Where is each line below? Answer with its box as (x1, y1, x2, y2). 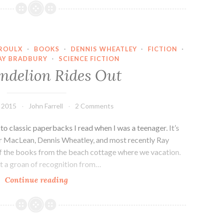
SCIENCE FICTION (58, 55, 120, 63)
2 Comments (75, 102, 114, 110)
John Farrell (29, 102, 63, 110)
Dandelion (67, 186, 105, 197)
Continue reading (5, 175, 68, 185)
